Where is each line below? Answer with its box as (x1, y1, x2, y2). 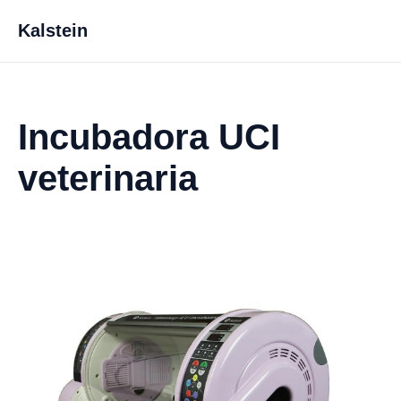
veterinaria (18, 158, 198, 198)
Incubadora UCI (18, 117, 280, 157)
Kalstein (18, 21, 88, 40)
